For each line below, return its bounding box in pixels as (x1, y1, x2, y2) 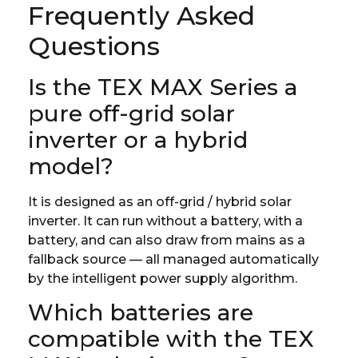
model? (28, 152, 113, 180)
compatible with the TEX (28, 325, 314, 353)
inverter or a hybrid (28, 125, 248, 153)
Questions (28, 30, 160, 62)
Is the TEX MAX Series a (28, 73, 297, 101)
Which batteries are (28, 299, 253, 327)
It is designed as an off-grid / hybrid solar (28, 193, 292, 209)
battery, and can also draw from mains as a (28, 232, 305, 248)
